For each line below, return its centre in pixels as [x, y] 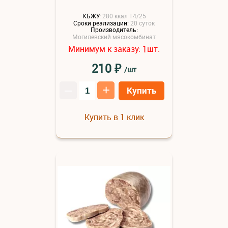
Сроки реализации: [101, 23]
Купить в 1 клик [114, 117]
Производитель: [114, 30]
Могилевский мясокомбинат [114, 37]
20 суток [142, 23]
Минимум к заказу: [105, 49]
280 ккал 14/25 [124, 16]
